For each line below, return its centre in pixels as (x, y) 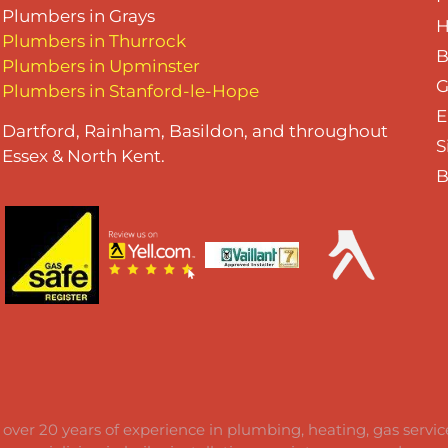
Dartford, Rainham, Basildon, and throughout (195, 130)
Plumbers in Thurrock (94, 41)
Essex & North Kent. (84, 155)
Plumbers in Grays (79, 16)
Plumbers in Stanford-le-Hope (131, 91)
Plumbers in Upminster (101, 66)
